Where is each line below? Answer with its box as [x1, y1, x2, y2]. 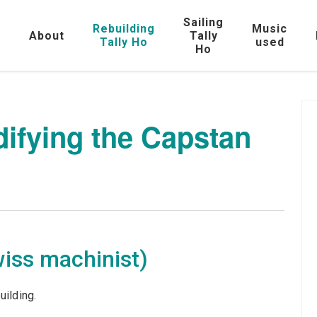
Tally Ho [100, 35, 148, 49]
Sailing [183, 15, 224, 29]
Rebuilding [93, 22, 155, 35]
